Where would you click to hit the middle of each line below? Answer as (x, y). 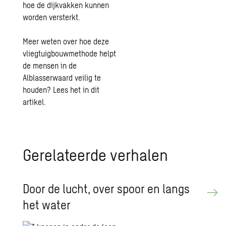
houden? (38, 90)
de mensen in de (50, 65)
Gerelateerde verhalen (96, 154)
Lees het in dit (76, 90)
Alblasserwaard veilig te (62, 77)
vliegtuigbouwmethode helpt (70, 53)
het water (47, 205)
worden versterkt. (52, 17)
